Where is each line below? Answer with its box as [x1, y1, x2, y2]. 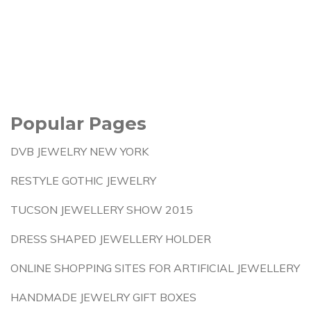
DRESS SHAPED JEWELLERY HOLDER [10, 232, 211, 246]
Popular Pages [10, 112, 146, 134]
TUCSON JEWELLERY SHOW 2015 [10, 203, 193, 217]
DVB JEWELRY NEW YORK [10, 144, 149, 158]
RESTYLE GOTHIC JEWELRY [10, 174, 156, 187]
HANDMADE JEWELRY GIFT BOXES [10, 290, 196, 304]
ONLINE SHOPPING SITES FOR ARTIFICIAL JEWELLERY [10, 261, 300, 275]
